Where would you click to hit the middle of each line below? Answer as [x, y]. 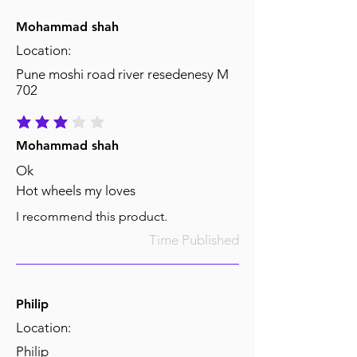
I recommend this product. [92, 217]
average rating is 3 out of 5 [74, 127]
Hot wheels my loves [76, 191]
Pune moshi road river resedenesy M [122, 75]
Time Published [194, 240]
